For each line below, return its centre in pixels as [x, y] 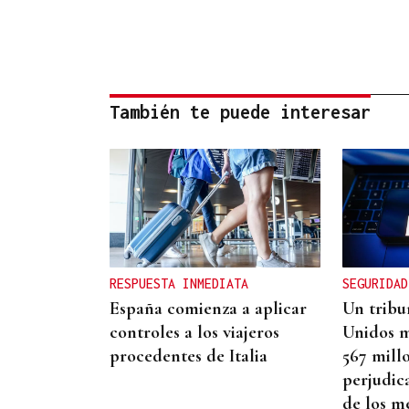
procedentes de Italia [189, 356]
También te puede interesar [240, 112]
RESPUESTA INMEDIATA [179, 283]
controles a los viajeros [194, 332]
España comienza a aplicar [208, 308]
